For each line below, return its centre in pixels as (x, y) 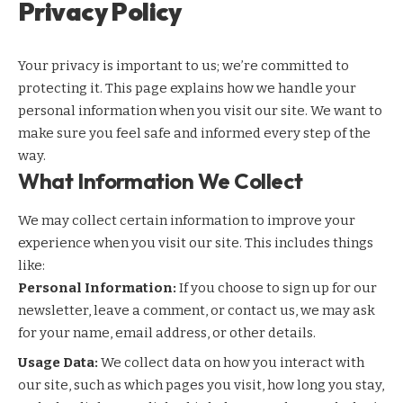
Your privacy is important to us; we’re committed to (184, 66)
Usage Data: (58, 363)
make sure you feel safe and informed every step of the (194, 134)
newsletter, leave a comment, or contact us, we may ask (197, 310)
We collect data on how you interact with (231, 363)
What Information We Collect (161, 181)
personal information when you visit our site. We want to (200, 111)
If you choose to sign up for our (277, 287)
